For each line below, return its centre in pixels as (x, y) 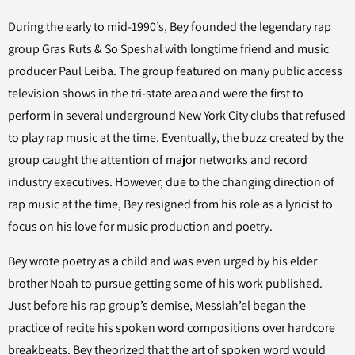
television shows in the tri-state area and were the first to (156, 93)
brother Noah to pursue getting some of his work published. (165, 283)
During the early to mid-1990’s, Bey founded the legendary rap (170, 27)
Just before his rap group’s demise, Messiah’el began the (157, 305)
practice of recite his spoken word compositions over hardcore (172, 328)
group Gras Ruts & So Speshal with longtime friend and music (168, 49)
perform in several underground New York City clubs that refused (177, 115)
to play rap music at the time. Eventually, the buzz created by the (176, 137)
